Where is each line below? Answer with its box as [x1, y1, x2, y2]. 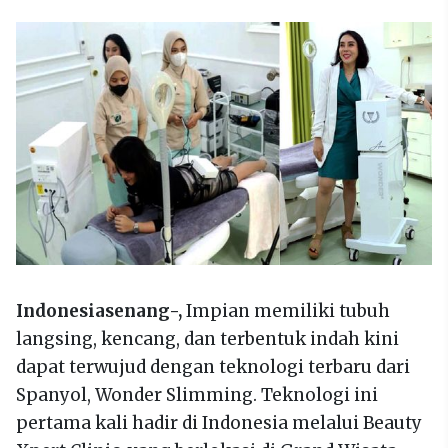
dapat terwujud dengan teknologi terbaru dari [16, 355, 410, 378]
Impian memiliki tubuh [186, 299, 390, 322]
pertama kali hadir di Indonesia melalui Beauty [16, 411, 422, 434]
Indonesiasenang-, [16, 299, 186, 322]
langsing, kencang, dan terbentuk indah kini [16, 327, 399, 350]
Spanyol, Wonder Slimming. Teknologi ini [16, 383, 378, 406]
